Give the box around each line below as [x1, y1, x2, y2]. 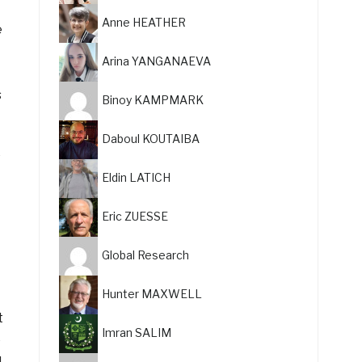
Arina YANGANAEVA [102, 53, 212, 68]
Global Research [102, 247, 190, 262]
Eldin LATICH [102, 170, 171, 184]
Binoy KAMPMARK [102, 92, 204, 107]
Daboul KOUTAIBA [102, 131, 200, 145]
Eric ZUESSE [102, 208, 169, 223]
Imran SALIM [102, 325, 172, 339]
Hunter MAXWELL [102, 286, 203, 301]
